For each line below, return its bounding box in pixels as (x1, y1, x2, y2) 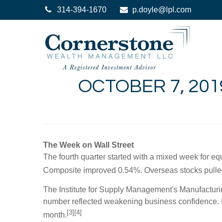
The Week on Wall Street (43, 141, 134, 149)
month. (43, 211, 67, 220)
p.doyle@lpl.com (132, 5, 192, 14)
